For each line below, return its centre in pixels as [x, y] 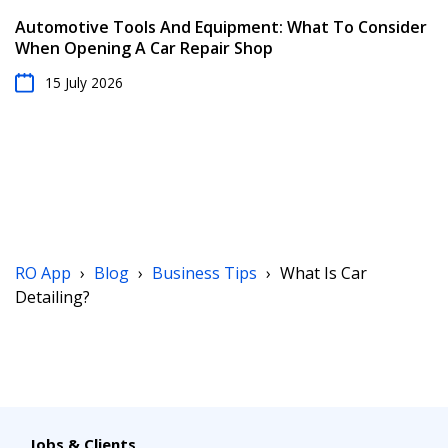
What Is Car [323, 273]
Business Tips [204, 273]
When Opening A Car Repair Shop [144, 48]
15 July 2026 [84, 82]
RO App [45, 273]
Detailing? [52, 297]
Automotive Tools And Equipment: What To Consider [221, 27]
